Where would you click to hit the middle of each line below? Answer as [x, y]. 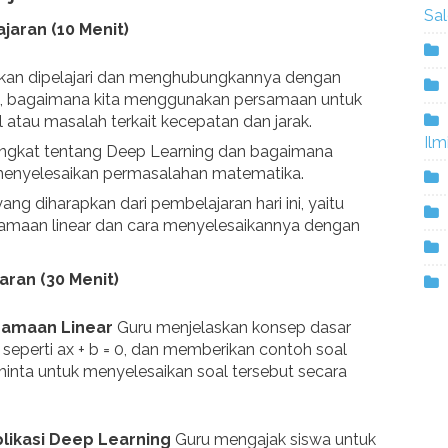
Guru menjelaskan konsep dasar [232, 328]
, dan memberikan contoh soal [235, 350]
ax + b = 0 [90, 350]
